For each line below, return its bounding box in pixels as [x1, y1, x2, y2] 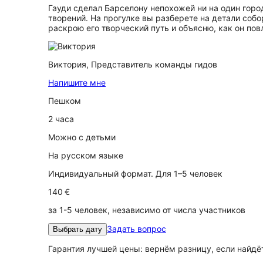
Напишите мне [48, 77, 106, 87]
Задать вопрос [107, 224, 166, 234]
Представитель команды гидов [91, 59, 217, 69]
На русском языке [48, 150, 123, 160]
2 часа [48, 114, 74, 124]
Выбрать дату [53, 225, 102, 234]
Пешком [48, 96, 81, 106]
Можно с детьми [48, 132, 116, 142]
